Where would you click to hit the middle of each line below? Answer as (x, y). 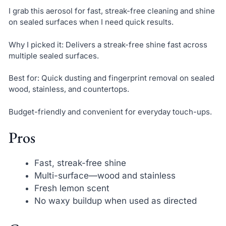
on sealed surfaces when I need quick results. (91, 22)
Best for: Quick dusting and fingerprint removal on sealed (111, 78)
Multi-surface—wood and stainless (105, 176)
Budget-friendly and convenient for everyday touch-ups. (110, 111)
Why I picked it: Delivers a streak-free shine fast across (108, 44)
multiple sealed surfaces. (53, 55)
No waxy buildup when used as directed (115, 201)
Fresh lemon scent (72, 188)
